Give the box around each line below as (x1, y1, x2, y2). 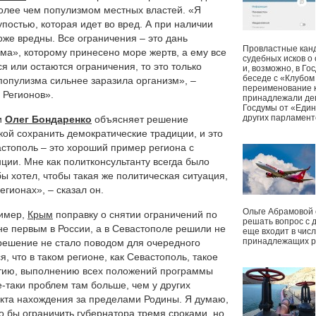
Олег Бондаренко (5, 114, 92, 125)
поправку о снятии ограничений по (53, 209, 217, 220)
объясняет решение (95, 114, 188, 125)
